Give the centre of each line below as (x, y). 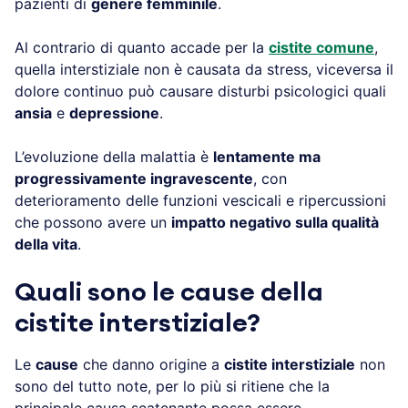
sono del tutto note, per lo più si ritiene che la (172, 386)
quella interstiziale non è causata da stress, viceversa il (204, 69)
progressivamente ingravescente (134, 178)
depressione (114, 112)
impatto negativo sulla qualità (275, 222)
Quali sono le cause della (169, 292)
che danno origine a (151, 364)
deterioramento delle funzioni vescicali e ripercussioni (200, 200)
